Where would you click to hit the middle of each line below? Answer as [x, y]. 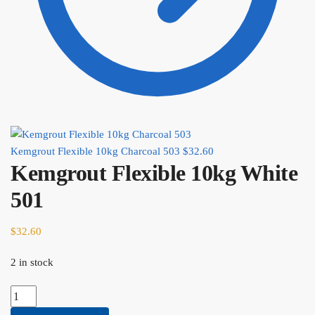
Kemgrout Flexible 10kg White [154, 173]
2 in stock [32, 262]
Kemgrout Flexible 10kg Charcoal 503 [95, 151]
